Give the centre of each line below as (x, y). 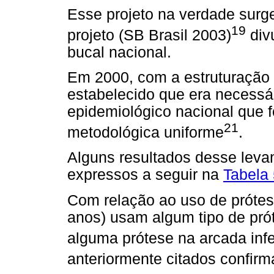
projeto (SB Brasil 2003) (149, 35)
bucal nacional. (119, 52)
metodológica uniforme (146, 133)
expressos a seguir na (145, 175)
